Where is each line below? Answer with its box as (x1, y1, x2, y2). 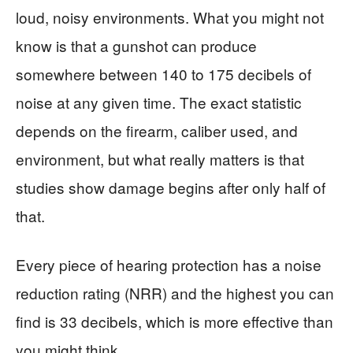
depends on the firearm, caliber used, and (16, 120, 298, 142)
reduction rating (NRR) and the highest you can (16, 282, 334, 304)
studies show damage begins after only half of (16, 176, 325, 199)
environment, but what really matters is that (16, 148, 304, 170)
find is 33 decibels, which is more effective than (16, 310, 333, 333)
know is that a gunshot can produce (16, 35, 257, 57)
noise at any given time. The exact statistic (16, 91, 302, 113)
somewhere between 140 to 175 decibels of (16, 63, 311, 85)
